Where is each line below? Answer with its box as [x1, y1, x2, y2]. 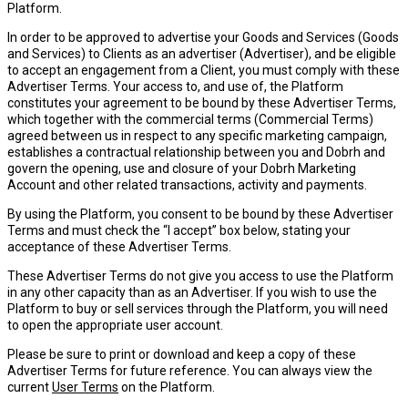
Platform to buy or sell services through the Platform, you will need [7, 301, 388, 316]
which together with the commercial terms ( [7, 112, 259, 127]
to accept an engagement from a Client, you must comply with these [7, 63, 400, 77]
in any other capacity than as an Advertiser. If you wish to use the [7, 285, 377, 300]
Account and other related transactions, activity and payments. [7, 178, 367, 192]
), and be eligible [304, 46, 396, 61]
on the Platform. [118, 380, 215, 394]
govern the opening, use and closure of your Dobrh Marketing [7, 161, 356, 176]
